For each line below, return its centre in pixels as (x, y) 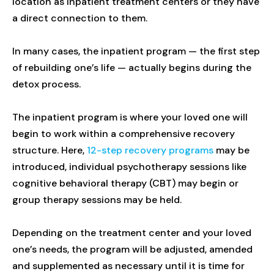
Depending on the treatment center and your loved (132, 232)
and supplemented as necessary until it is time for (128, 265)
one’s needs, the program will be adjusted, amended (132, 249)
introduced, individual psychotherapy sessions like (129, 166)
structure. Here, (50, 150)
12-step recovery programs (150, 150)
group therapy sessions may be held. (97, 199)
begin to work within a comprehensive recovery (124, 133)
